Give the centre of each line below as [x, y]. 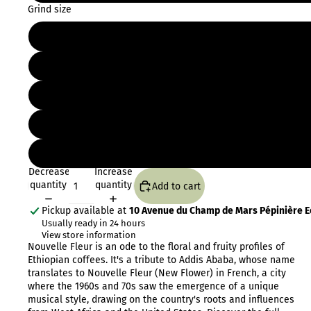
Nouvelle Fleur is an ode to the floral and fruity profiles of [156, 247]
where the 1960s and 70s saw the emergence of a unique [153, 287]
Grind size [50, 10]
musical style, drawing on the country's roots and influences [161, 300]
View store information [89, 235]
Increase [113, 172]
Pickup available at [85, 211]
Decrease [49, 172]
